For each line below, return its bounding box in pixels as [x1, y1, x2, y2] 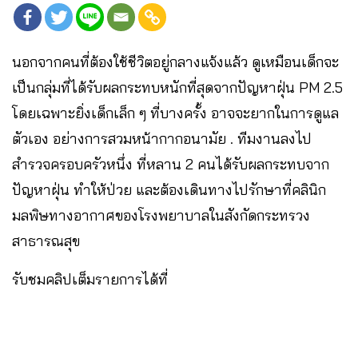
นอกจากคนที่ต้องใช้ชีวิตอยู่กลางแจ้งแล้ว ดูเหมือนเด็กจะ [12, 52, 339, 71]
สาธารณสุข [12, 231, 80, 250]
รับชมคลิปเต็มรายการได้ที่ [12, 269, 168, 288]
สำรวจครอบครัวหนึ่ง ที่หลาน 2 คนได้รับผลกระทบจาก [12, 154, 329, 173]
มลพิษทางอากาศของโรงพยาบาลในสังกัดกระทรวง [12, 205, 310, 225]
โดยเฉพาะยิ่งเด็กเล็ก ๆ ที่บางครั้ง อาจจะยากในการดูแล [12, 103, 339, 122]
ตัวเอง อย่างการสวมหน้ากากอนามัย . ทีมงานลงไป [12, 129, 312, 148]
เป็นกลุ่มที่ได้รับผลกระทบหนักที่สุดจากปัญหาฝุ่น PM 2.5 [12, 78, 343, 97]
